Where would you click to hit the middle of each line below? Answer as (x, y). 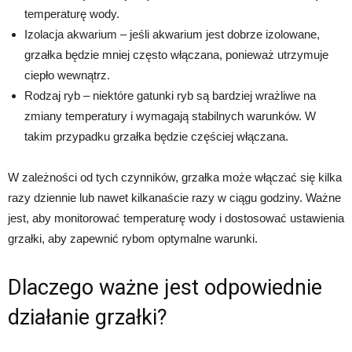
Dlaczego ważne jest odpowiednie (165, 287)
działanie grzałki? (88, 317)
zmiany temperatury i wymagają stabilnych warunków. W (170, 115)
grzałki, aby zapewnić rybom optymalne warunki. (133, 238)
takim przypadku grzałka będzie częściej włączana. (156, 136)
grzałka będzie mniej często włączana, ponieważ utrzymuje (176, 54)
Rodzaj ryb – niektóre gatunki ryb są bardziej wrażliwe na (170, 95)
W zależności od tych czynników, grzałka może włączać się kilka (175, 177)
